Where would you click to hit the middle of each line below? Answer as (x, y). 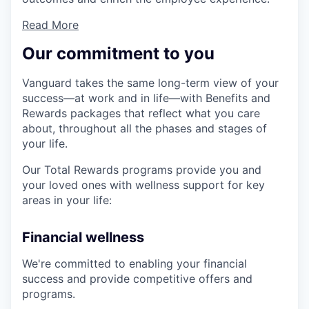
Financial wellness (83, 238)
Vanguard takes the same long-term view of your (150, 83)
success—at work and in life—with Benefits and (146, 98)
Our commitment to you (118, 54)
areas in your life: (67, 200)
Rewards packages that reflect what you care (141, 113)
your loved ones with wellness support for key (143, 185)
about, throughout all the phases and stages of (144, 129)
